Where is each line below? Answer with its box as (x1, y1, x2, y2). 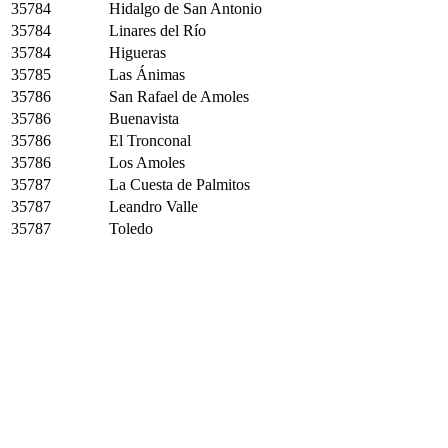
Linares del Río (109, 22, 206, 39)
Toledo (109, 220, 153, 237)
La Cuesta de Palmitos (109, 176, 250, 193)
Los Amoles (109, 154, 185, 171)
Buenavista (109, 110, 179, 127)
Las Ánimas (109, 66, 185, 83)
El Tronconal (109, 132, 191, 149)
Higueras (109, 44, 166, 61)
